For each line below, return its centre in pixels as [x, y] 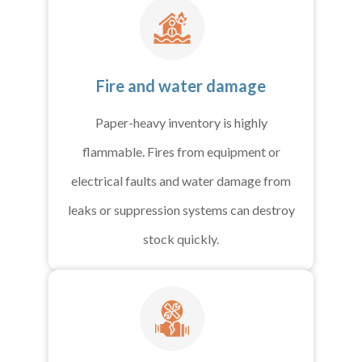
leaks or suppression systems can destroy [181, 210]
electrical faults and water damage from [181, 181]
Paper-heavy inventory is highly [181, 123]
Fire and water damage [181, 86]
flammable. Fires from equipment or [181, 152]
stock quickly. [181, 239]
